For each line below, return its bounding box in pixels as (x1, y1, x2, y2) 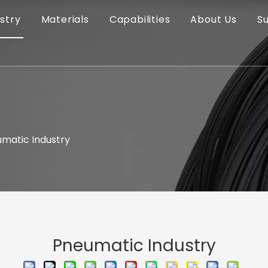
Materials (41, 13, 89, 26)
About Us (190, 13, 237, 26)
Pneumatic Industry (52, 234, 216, 257)
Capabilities (109, 13, 170, 26)
